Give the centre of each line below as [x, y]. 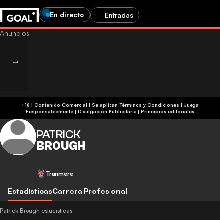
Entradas [119, 15]
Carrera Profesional [90, 191]
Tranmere [60, 174]
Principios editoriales [168, 111]
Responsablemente [49, 111]
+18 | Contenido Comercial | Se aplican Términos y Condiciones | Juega [28, 105]
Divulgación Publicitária [107, 111]
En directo [67, 14]
